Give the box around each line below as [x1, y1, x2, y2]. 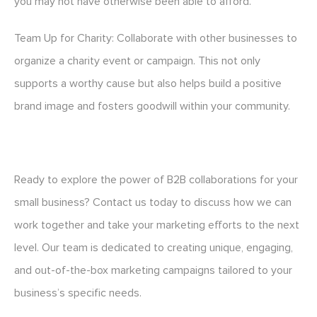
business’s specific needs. [14, 286, 142, 301]
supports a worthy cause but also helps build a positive [14, 76, 282, 91]
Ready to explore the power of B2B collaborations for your [14, 173, 298, 188]
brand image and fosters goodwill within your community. [14, 99, 290, 114]
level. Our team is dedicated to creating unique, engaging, [14, 241, 293, 255]
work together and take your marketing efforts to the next [14, 218, 299, 233]
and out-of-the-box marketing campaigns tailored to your [14, 263, 292, 278]
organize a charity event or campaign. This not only [14, 54, 260, 69]
